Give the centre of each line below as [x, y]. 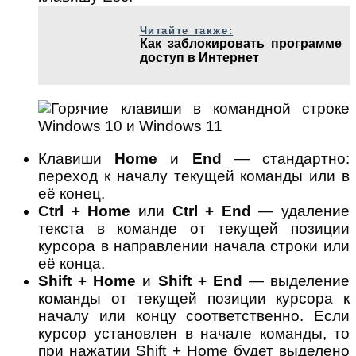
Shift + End [200, 281]
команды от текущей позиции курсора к [194, 298]
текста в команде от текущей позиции [194, 228]
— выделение [296, 281]
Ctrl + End [211, 211]
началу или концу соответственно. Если [194, 316]
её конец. [72, 193]
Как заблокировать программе [240, 43]
